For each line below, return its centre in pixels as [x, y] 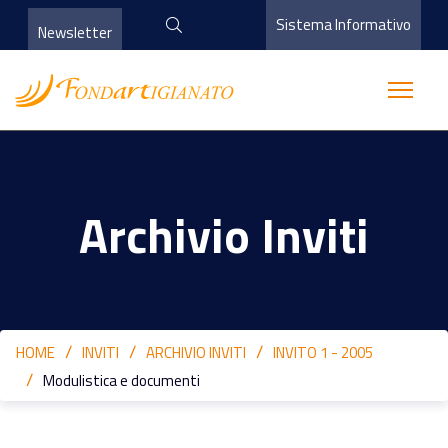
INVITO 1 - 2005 [323, 352]
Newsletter [74, 32]
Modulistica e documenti [121, 380]
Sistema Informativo [343, 24]
